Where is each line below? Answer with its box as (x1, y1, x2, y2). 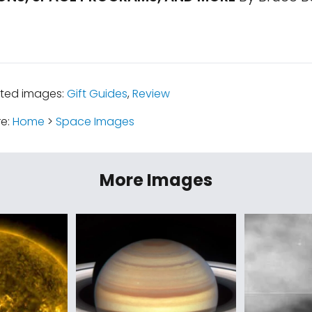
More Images (100, 169, 212, 192)
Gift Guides (66, 86, 127, 102)
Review (132, 86, 170, 102)
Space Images (55, 114, 134, 130)
